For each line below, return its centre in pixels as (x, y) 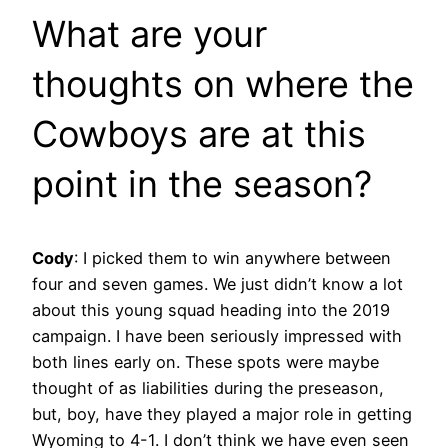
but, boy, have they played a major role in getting (222, 414)
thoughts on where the (223, 84)
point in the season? (202, 184)
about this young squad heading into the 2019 (211, 310)
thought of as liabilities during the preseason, (208, 388)
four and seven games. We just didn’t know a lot (217, 284)
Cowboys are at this (199, 134)
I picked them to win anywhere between (237, 258)
